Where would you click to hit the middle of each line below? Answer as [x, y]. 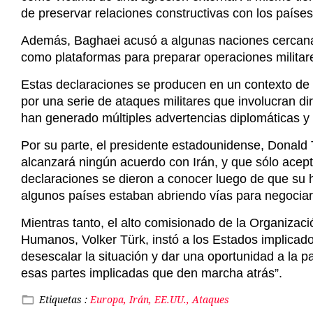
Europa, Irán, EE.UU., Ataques [160, 300]
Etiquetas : [65, 300]
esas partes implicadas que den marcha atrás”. [152, 274]
